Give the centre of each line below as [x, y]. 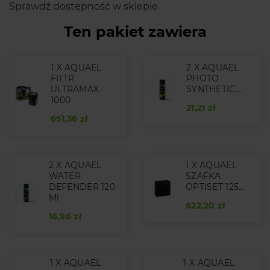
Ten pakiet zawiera [135, 31]
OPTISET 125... [215, 187]
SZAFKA [203, 176]
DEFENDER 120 [82, 187]
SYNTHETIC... [214, 89]
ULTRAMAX [75, 89]
